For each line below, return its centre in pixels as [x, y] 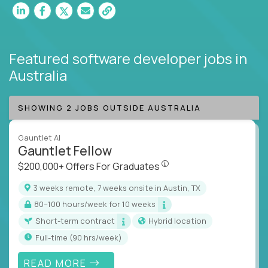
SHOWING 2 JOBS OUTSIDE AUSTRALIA [109, 107]
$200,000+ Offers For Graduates [90, 166]
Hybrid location [180, 221]
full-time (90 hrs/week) [81, 237]
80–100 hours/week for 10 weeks [97, 204]
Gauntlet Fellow [65, 150]
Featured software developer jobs [122, 58]
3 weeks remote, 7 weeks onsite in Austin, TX [119, 188]
